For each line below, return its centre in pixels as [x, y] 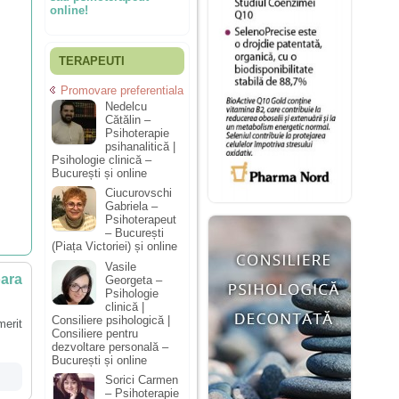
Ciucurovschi [138, 193]
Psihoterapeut [141, 220]
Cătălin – [128, 119]
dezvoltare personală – [110, 346]
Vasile [121, 266]
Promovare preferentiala [122, 90]
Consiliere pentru [95, 333]
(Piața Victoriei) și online [114, 247]
